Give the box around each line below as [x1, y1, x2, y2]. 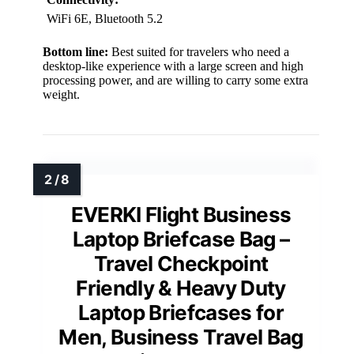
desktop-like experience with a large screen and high [43, 58, 303, 73]
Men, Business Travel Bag [58, 324, 303, 349]
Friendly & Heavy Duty [76, 275, 286, 300]
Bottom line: [43, 44, 108, 58]
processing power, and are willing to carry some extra [43, 73, 308, 87]
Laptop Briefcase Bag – [72, 226, 290, 251]
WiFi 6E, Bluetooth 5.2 [47, 11, 163, 25]
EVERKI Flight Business [70, 201, 292, 227]
